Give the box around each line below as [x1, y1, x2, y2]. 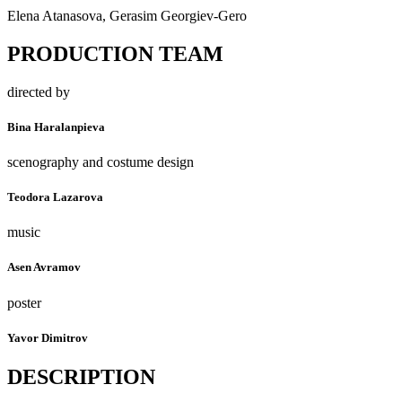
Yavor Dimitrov [7, 330, 88, 345]
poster [7, 294, 41, 310]
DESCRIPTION [7, 364, 155, 389]
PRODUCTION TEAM [7, 41, 223, 66]
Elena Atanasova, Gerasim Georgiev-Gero [7, 7, 247, 23]
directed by [7, 83, 70, 100]
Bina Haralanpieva [7, 119, 105, 134]
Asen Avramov [7, 260, 81, 275]
